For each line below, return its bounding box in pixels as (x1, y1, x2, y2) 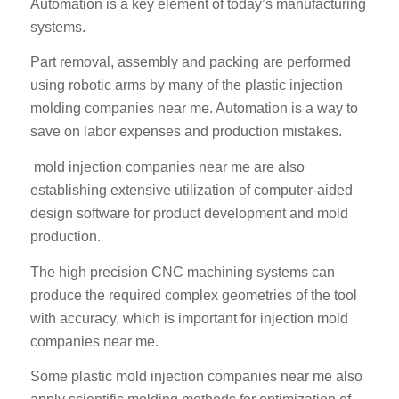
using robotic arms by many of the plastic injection (29, 77, 343, 94)
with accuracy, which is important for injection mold (29, 310, 348, 326)
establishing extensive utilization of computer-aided (29, 182, 353, 198)
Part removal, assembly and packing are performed (29, 54, 351, 70)
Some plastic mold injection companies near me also (29, 369, 362, 385)
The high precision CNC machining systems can (29, 264, 335, 280)
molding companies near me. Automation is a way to (29, 101, 358, 117)
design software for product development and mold (29, 205, 348, 221)
